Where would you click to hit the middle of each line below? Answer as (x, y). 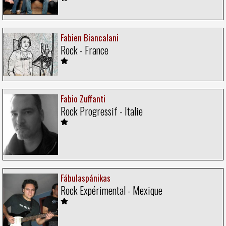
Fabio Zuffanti (83, 98)
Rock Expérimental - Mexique (111, 190)
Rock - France (84, 50)
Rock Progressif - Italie (102, 111)
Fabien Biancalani (90, 37)
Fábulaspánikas (86, 178)
